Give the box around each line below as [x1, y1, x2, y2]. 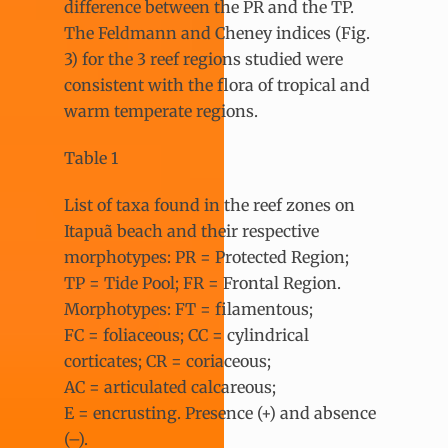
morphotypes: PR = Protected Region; [64, 246, 349, 267]
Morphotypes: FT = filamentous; [64, 298, 313, 319]
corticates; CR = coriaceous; [64, 350, 271, 371]
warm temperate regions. [64, 100, 262, 121]
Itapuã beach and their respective [64, 220, 319, 241]
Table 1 [64, 147, 118, 168]
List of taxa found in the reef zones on [64, 194, 355, 215]
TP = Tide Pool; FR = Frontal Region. [64, 272, 341, 293]
